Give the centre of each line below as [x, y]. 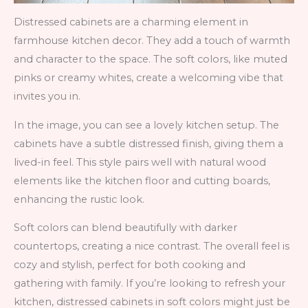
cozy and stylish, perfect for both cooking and [130, 265]
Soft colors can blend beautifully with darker [125, 228]
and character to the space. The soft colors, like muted [151, 59]
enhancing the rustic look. [79, 199]
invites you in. [47, 97]
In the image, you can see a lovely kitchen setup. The [146, 125]
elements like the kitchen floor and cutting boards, [142, 180]
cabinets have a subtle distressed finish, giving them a [148, 143]
